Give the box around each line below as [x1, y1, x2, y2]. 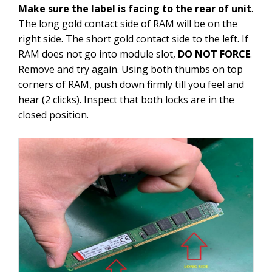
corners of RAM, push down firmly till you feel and [18, 78, 244, 92]
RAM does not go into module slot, [18, 47, 178, 61]
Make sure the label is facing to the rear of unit [18, 2, 251, 16]
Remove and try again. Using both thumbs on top [18, 63, 243, 76]
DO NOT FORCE [178, 47, 250, 61]
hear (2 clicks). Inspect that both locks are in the [18, 93, 234, 107]
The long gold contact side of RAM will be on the [18, 17, 237, 31]
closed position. [18, 108, 91, 122]
